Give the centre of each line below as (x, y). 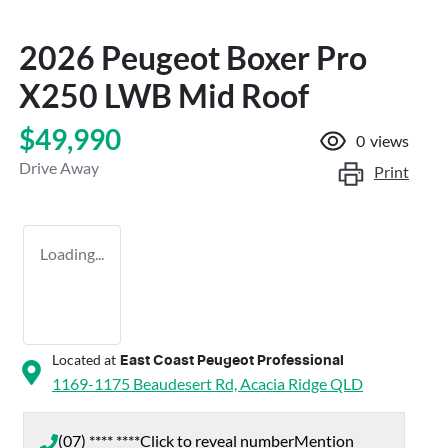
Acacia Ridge (283, 383)
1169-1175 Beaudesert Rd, (146, 383)
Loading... (72, 253)
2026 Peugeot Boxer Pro (193, 57)
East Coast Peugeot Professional (232, 360)
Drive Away (59, 167)
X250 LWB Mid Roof (164, 95)
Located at (84, 359)
